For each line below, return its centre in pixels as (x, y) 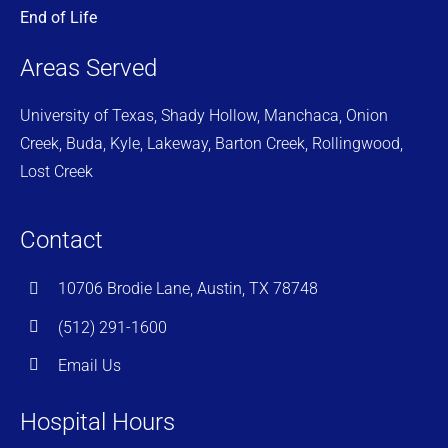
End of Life (58, 17)
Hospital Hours (97, 422)
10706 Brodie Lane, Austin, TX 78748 (188, 289)
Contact (61, 239)
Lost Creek (56, 171)
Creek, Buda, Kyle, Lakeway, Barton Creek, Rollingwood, (211, 143)
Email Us (90, 365)
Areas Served (88, 67)
